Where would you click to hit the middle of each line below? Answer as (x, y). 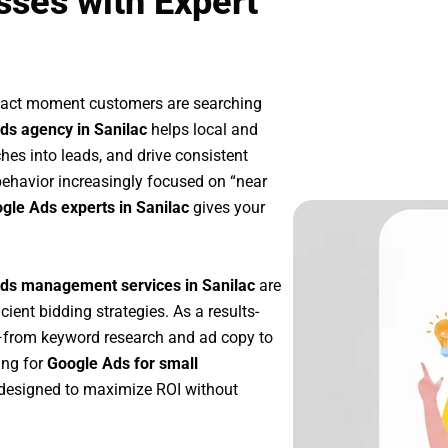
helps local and (202, 130)
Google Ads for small (122, 363)
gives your (227, 208)
